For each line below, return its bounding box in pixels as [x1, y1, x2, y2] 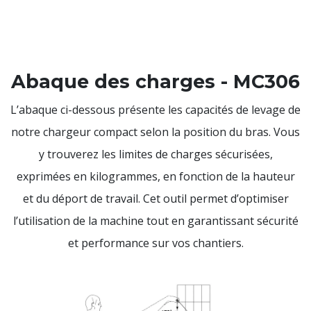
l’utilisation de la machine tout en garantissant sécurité [12, 213, 299, 229]
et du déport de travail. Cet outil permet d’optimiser [22, 191, 289, 207]
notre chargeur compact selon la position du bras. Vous [11, 124, 300, 140]
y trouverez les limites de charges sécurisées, [38, 146, 273, 162]
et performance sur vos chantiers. [67, 235, 244, 251]
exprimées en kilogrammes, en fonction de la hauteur [16, 169, 295, 185]
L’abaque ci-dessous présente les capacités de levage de [10, 102, 301, 118]
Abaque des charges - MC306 [11, 70, 300, 94]
